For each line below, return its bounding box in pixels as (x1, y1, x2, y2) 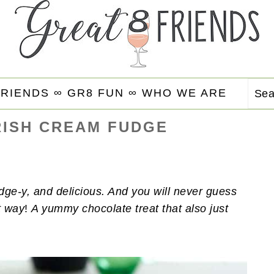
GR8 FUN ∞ (67, 86, 138, 99)
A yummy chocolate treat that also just (31, 202, 228, 215)
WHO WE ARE (141, 86, 227, 99)
